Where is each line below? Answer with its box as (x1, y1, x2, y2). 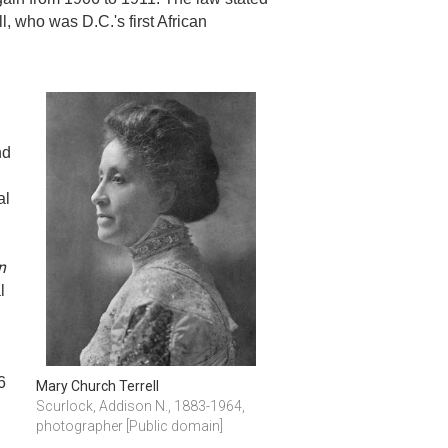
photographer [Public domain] (36, 417, 223, 434)
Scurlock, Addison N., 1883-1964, (36, 397, 245, 414)
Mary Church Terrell (36, 377, 159, 394)
